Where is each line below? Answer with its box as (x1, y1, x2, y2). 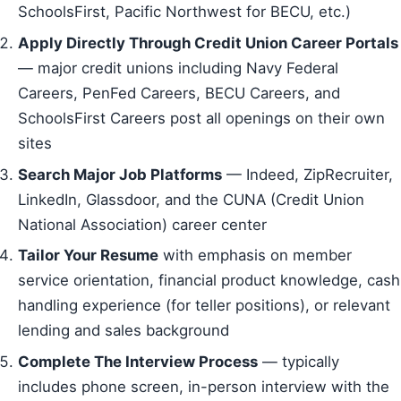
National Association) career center (18, 215, 267, 234)
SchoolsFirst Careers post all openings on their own (18, 109, 385, 128)
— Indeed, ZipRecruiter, (222, 165, 393, 183)
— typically (258, 353, 339, 371)
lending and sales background (18, 321, 229, 340)
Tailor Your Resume (18, 246, 158, 265)
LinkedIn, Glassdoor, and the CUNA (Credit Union (18, 190, 364, 209)
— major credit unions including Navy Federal (18, 59, 338, 78)
